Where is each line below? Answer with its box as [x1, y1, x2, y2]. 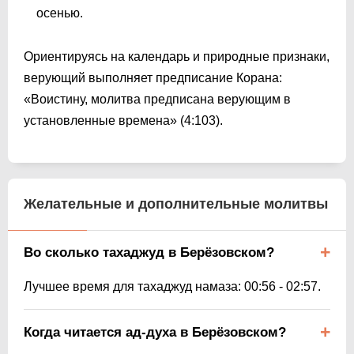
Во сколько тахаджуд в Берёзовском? [24, 244, 274, 260]
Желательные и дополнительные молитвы [24, 195, 328, 212]
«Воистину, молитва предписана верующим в [24, 92, 291, 106]
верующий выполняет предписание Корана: [24, 70, 282, 85]
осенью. [36, 6, 83, 20]
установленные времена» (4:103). [24, 113, 223, 127]
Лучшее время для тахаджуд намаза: [24, 279, 244, 293]
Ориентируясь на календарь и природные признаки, [24, 49, 330, 63]
